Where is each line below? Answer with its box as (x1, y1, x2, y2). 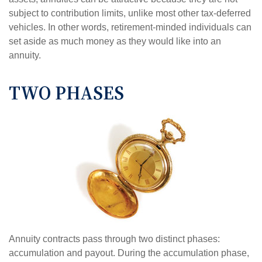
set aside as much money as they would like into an (9, 36, 221, 47)
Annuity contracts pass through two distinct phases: (9, 234, 220, 244)
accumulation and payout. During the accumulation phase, (9, 248, 249, 258)
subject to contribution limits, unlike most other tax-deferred (9, 8, 251, 19)
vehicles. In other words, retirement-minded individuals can (9, 22, 251, 33)
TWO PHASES (9, 80, 124, 106)
